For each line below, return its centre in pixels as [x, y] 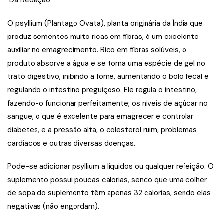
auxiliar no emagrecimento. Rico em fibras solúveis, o [97, 50]
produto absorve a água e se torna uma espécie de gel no [106, 63]
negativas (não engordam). [53, 206]
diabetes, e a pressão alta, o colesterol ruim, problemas [102, 129]
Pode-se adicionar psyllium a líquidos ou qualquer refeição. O [110, 166]
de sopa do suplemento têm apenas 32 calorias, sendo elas [109, 193]
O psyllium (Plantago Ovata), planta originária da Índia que [105, 23]
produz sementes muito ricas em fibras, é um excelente [103, 36]
